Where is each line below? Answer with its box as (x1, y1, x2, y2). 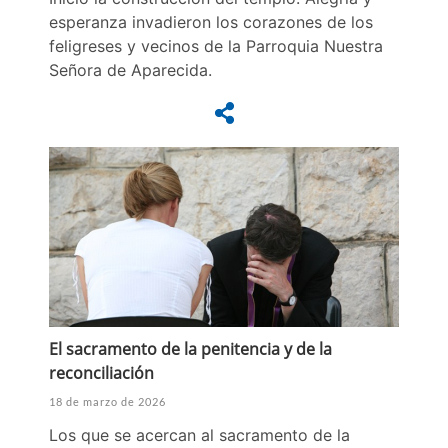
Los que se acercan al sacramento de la (49, 425, 350, 446)
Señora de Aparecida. (49, 60, 212, 81)
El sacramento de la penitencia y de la (49, 338, 332, 361)
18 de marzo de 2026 (49, 395, 166, 409)
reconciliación (49, 362, 154, 385)
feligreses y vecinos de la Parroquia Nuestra (49, 36, 383, 57)
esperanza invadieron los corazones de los (49, 12, 373, 33)
